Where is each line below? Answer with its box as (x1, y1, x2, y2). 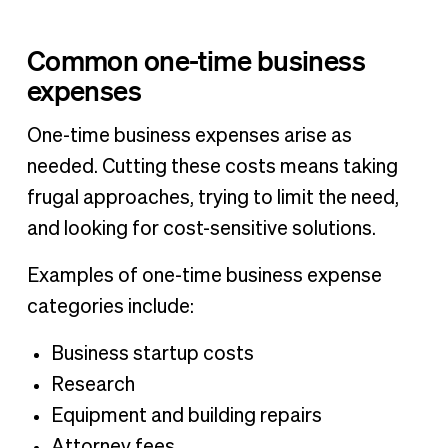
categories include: (26, 297, 194, 318)
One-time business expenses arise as (26, 126, 352, 147)
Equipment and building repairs (50, 406, 322, 427)
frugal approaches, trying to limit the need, (26, 188, 399, 209)
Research (50, 375, 135, 396)
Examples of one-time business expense (26, 266, 382, 287)
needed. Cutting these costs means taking (26, 157, 398, 178)
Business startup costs (50, 344, 254, 365)
